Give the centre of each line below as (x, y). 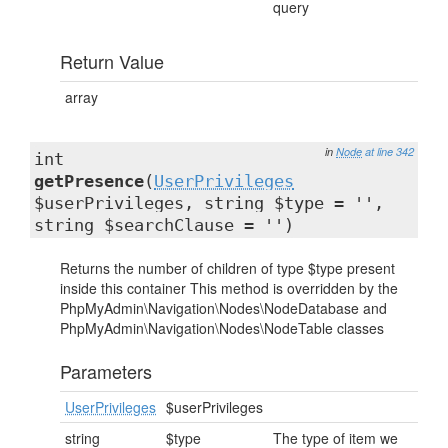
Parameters (106, 371)
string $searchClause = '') (164, 225)
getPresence (89, 181)
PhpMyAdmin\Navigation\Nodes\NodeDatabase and (223, 308)
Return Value (112, 61)
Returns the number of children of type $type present (227, 268)
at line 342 (389, 151)
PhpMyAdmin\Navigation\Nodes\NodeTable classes (222, 328)
